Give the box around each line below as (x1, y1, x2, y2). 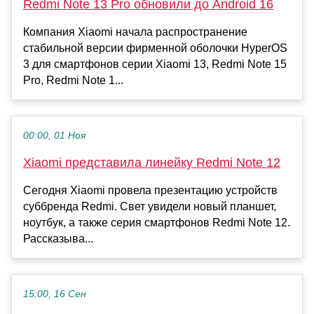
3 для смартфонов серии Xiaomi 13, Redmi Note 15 (23, 58, 287, 71)
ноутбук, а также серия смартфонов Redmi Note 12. (23, 217, 290, 229)
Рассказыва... (23, 233, 93, 245)
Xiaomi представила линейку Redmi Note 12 (23, 156, 280, 170)
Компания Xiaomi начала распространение (23, 26, 247, 39)
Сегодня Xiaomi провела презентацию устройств (23, 184, 278, 197)
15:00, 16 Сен (23, 289, 86, 300)
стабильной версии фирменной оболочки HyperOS (23, 42, 287, 55)
